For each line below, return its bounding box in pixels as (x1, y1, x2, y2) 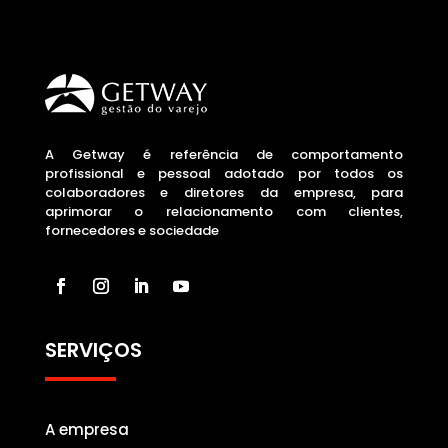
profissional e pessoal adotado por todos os (44, 164, 404, 183)
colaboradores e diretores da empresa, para (44, 183, 404, 202)
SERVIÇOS (44, 336, 142, 364)
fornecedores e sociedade (44, 221, 219, 240)
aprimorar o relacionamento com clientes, (44, 202, 404, 221)
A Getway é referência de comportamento (44, 145, 404, 164)
